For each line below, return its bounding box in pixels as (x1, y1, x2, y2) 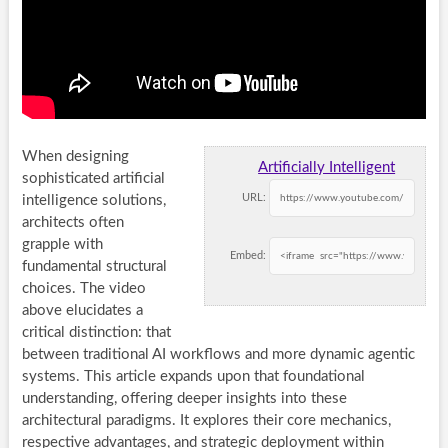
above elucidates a (21, 302, 143, 318)
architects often (21, 214, 124, 230)
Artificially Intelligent (258, 159, 396, 175)
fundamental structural (21, 258, 167, 274)
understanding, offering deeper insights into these (21, 390, 347, 406)
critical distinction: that (21, 324, 171, 340)
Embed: (230, 249, 267, 261)
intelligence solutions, (21, 192, 166, 208)
